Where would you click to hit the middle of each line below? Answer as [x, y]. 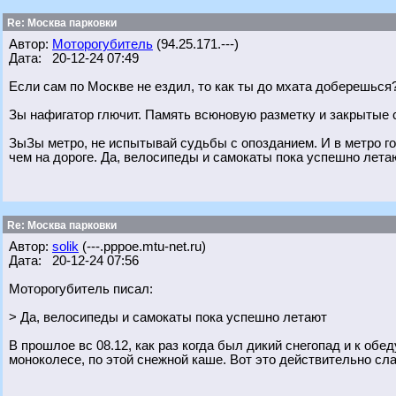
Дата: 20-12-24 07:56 [74, 261]
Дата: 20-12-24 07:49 [74, 58]
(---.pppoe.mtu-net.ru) [142, 247]
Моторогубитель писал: [81, 289]
